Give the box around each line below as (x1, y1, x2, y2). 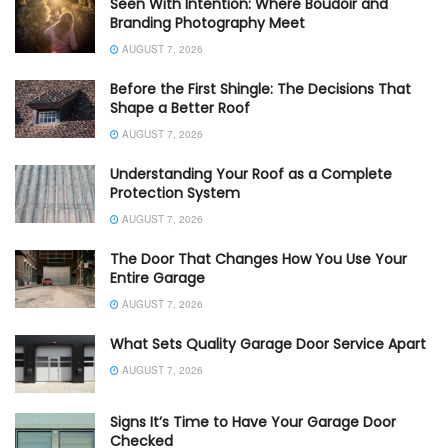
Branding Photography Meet (110, 13, 305, 34)
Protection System (110, 183, 240, 204)
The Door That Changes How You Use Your (110, 249, 407, 270)
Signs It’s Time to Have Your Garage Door (110, 411, 396, 432)
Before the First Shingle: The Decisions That (110, 79, 411, 100)
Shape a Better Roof (110, 98, 250, 119)
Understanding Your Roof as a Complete (110, 164, 392, 185)
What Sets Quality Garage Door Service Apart (110, 334, 426, 355)
